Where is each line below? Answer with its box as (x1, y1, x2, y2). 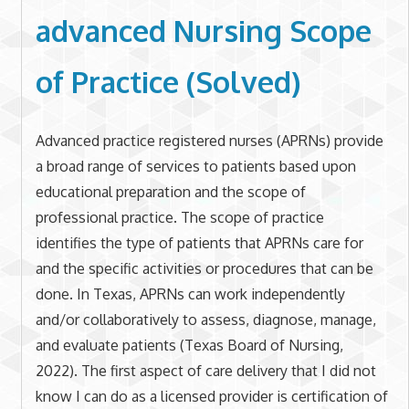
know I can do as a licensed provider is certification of (35, 386, 388, 405)
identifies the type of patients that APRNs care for (35, 233, 363, 252)
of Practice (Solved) (35, 63, 301, 101)
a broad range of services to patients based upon (35, 156, 356, 175)
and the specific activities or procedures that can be (35, 258, 373, 278)
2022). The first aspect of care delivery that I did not (35, 361, 376, 380)
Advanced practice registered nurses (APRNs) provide (35, 131, 383, 150)
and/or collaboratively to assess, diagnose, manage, (35, 309, 376, 329)
